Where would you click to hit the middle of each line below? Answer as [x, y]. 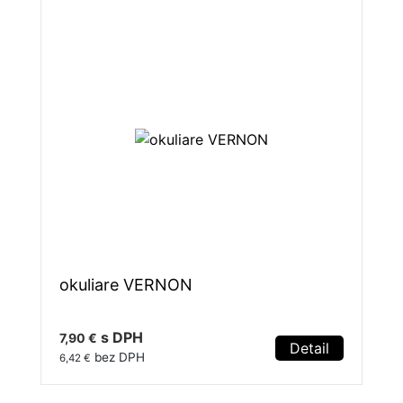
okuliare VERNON [126, 285]
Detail [309, 349]
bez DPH [118, 358]
